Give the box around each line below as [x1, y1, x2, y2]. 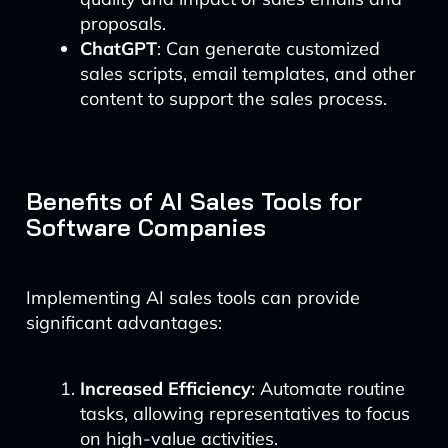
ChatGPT [79, 37, 157, 60]
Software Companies [25, 212, 266, 242]
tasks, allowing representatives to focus [79, 402, 410, 425]
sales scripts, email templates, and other [79, 62, 416, 85]
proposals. [79, 12, 166, 35]
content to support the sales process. [79, 87, 387, 110]
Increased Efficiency [79, 377, 251, 400]
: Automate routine [250, 377, 405, 400]
